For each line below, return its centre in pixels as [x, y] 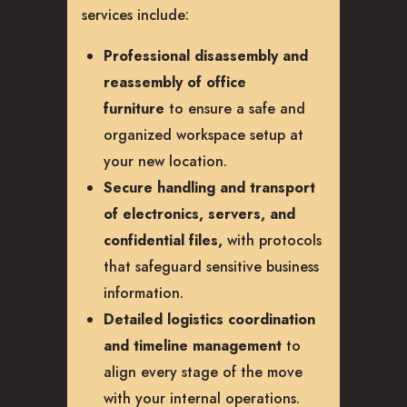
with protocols [272, 240]
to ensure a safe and [237, 108]
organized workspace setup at [203, 134]
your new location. [165, 161]
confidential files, [163, 240]
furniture [134, 108]
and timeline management [193, 345]
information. [144, 293]
